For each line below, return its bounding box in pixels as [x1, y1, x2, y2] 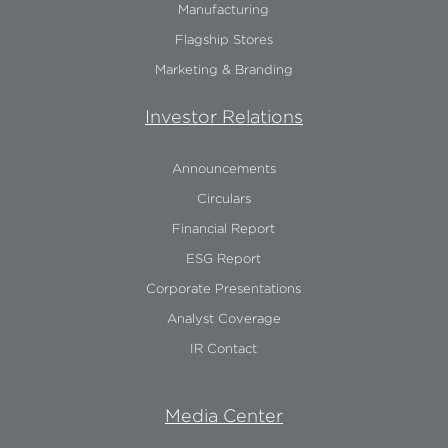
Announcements [171, 163, 276, 175]
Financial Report [172, 223, 276, 235]
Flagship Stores [174, 34, 273, 46]
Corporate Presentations [146, 283, 302, 295]
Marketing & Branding [154, 64, 293, 76]
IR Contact [190, 343, 258, 355]
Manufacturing [178, 4, 270, 16]
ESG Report [186, 253, 262, 265]
